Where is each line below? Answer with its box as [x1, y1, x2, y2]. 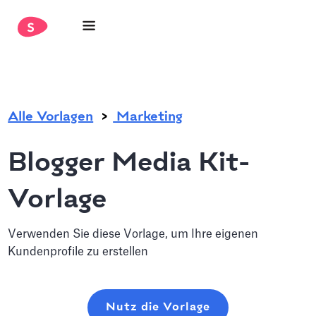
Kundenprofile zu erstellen [8, 246, 149, 257]
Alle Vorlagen [8, 110, 94, 124]
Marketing [113, 110, 183, 124]
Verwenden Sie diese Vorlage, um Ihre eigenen [8, 229, 259, 240]
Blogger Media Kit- [8, 150, 250, 178]
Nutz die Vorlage [106, 301, 210, 313]
